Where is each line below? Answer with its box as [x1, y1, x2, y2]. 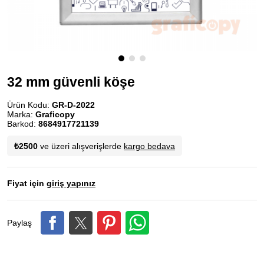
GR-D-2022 [52, 100, 95, 110]
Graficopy [35, 110, 75, 119]
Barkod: [7, 119, 38, 128]
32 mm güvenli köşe [7, 74, 135, 90]
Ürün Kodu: [7, 100, 52, 110]
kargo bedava [124, 141, 175, 151]
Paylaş [7, 218, 32, 227]
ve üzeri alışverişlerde [38, 141, 124, 151]
